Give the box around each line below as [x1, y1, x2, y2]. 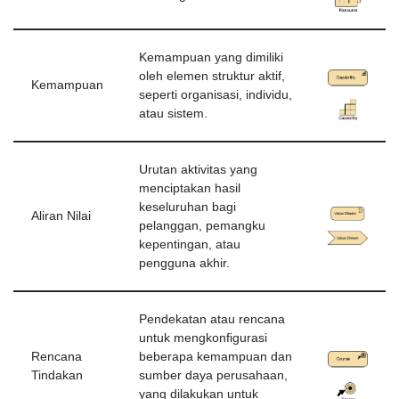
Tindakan [31, 369, 83, 383]
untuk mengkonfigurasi [139, 331, 267, 346]
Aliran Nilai [31, 209, 91, 224]
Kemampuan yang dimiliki [139, 51, 283, 65]
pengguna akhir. [139, 256, 230, 271]
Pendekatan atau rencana [139, 313, 285, 327]
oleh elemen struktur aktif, [139, 69, 285, 84]
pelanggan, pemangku [139, 219, 265, 233]
